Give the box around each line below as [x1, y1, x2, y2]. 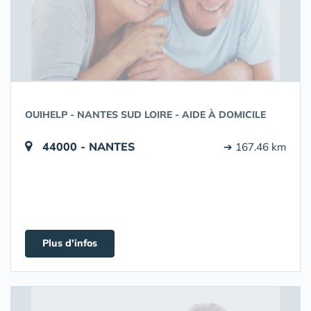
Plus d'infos [42, 237, 97, 249]
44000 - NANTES [42, 140, 135, 153]
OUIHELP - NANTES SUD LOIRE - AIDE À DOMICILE [25, 108, 266, 121]
